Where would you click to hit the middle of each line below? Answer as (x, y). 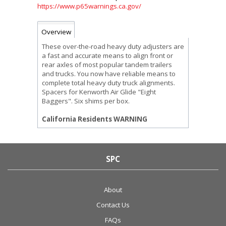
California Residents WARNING (95, 119)
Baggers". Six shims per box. (86, 101)
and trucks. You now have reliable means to (109, 74)
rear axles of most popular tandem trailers (107, 65)
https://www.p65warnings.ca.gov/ (89, 6)
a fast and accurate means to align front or (107, 56)
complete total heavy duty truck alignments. (108, 83)
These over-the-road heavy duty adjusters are (113, 47)
